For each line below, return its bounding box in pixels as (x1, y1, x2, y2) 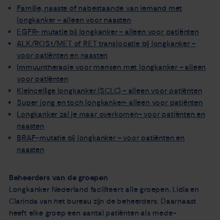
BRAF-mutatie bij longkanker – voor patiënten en (17, 133, 185, 143)
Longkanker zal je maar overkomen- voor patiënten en (17, 110, 205, 120)
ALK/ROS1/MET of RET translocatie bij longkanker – (17, 39, 196, 49)
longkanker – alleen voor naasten (17, 15, 131, 26)
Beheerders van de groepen (8, 172, 108, 183)
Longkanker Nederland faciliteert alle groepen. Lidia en (8, 184, 199, 194)
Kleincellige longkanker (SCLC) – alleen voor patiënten (17, 86, 202, 96)
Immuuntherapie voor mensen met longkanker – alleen (17, 62, 206, 73)
